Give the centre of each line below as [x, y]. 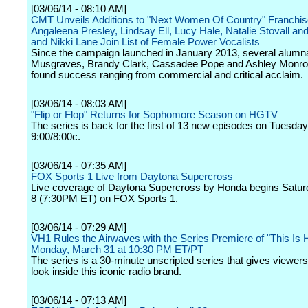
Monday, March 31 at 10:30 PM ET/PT [117, 250]
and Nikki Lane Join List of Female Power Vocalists [145, 42]
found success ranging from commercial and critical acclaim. [167, 75]
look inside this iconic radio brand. [106, 272]
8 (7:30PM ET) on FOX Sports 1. [104, 199]
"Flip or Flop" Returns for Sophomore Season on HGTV [154, 115]
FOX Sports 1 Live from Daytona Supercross [132, 177]
